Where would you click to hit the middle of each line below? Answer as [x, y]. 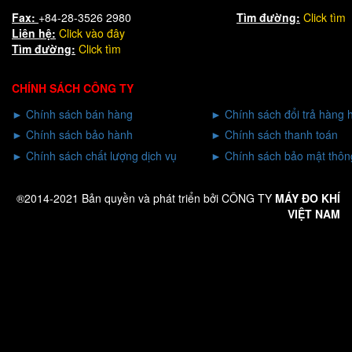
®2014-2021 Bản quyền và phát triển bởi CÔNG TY [146, 198]
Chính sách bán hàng [79, 114]
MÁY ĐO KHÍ [308, 198]
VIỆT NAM [314, 213]
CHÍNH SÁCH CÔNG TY [73, 88]
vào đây [104, 33]
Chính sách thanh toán [281, 134]
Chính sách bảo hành [79, 134]
